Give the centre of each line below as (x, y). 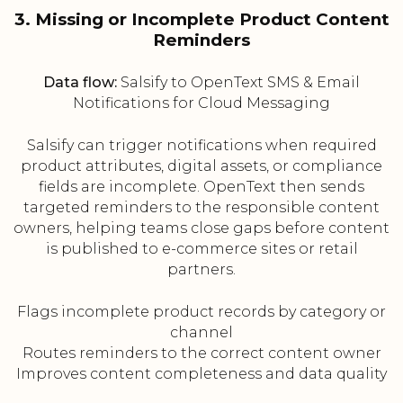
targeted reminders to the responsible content (201, 208)
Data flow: (80, 83)
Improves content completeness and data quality (201, 374)
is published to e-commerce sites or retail (201, 249)
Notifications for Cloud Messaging (201, 103)
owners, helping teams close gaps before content (201, 228)
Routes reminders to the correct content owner (201, 354)
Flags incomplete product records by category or (201, 312)
